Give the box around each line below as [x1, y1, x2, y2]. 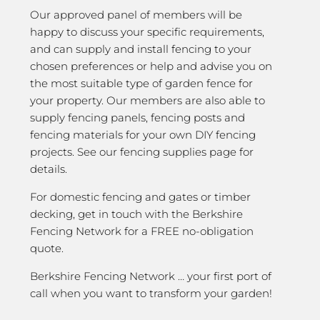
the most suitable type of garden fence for [30, 76, 253, 90]
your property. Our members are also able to [30, 94, 265, 107]
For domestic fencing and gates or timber [30, 190, 251, 204]
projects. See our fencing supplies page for [30, 145, 254, 159]
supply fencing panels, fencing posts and [30, 111, 245, 124]
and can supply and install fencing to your [30, 42, 251, 56]
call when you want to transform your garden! [30, 286, 272, 300]
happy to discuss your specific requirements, [30, 25, 264, 39]
